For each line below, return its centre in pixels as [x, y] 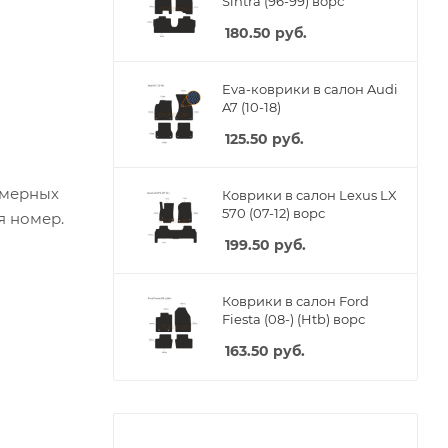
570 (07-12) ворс [273, 212]
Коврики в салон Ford [295, 300]
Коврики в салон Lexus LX [309, 194]
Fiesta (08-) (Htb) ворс [293, 318]
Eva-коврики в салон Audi [310, 88]
